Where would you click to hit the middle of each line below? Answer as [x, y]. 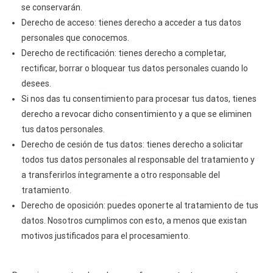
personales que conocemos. [75, 38]
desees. [36, 84]
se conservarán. [52, 8]
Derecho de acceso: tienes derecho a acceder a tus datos [131, 23]
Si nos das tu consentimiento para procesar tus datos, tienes [139, 99]
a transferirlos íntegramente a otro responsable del [121, 175]
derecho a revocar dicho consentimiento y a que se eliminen [136, 114]
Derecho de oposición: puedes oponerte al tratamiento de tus [140, 206]
